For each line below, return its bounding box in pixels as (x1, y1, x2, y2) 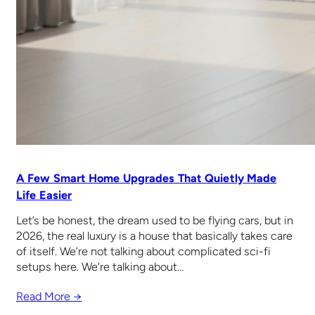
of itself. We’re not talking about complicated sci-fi (16, 245, 271, 259)
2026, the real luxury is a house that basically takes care (16, 229, 292, 243)
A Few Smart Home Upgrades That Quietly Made (16, 171, 277, 185)
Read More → (16, 289, 82, 303)
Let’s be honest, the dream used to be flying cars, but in (16, 214, 293, 228)
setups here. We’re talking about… (16, 260, 184, 274)
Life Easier (16, 188, 72, 202)
